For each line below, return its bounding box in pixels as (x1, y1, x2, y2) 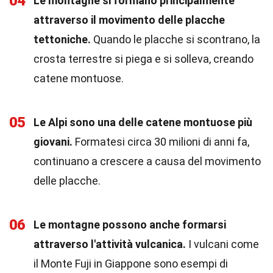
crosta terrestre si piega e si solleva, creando (34, 52, 253, 65)
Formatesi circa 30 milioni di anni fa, (73, 135, 249, 148)
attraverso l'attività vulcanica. (34, 238, 186, 250)
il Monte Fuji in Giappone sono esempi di (34, 257, 228, 270)
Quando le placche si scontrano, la (91, 33, 260, 46)
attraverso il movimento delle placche (34, 13, 225, 26)
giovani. (34, 135, 73, 148)
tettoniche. (34, 33, 91, 46)
